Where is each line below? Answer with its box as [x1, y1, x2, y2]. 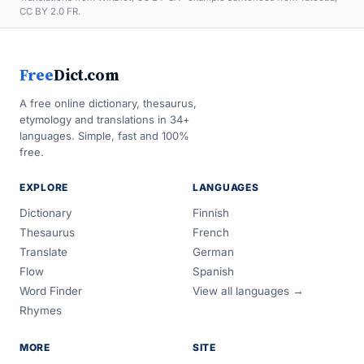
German [193, 245, 234, 258]
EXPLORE [19, 181, 69, 193]
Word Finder [19, 284, 82, 297]
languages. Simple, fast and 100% [19, 129, 189, 142]
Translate [19, 245, 67, 258]
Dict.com [53, 64, 119, 85]
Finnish [193, 206, 229, 219]
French [193, 226, 229, 239]
